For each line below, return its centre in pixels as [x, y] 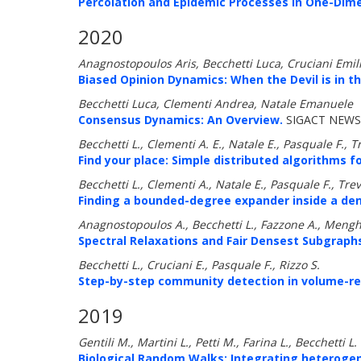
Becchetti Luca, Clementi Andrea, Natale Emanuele [216, 104]
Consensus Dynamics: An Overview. [180, 120]
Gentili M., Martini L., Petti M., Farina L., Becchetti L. [218, 342]
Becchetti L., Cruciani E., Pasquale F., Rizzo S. [199, 265]
